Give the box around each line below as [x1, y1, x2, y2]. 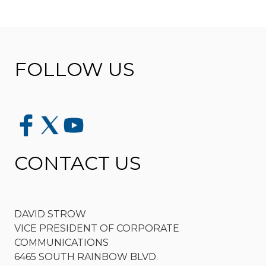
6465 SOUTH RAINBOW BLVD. [14, 251, 158, 262]
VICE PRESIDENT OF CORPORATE [14, 223, 179, 234]
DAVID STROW [14, 208, 86, 220]
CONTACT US [14, 151, 141, 175]
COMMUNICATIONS [14, 237, 109, 248]
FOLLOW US [14, 58, 135, 81]
